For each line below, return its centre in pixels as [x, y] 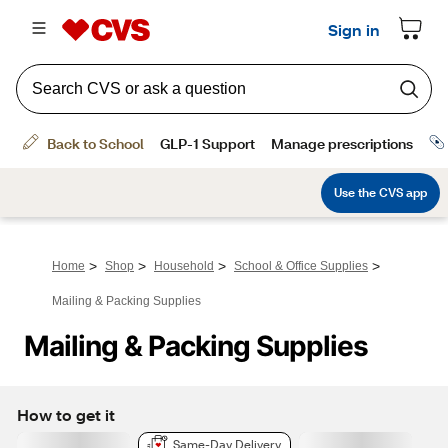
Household [184, 266]
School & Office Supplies [301, 266]
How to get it [66, 414]
